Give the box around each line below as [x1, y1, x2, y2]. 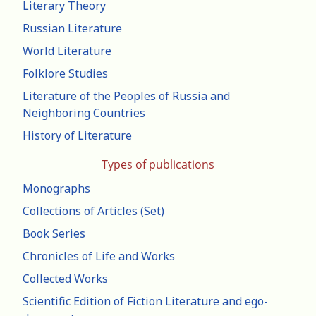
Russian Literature [23, 20, 122, 37]
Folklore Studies [23, 66, 108, 82]
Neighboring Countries [23, 105, 145, 121]
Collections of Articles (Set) [23, 203, 164, 219]
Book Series [23, 226, 85, 242]
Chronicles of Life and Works [23, 248, 175, 265]
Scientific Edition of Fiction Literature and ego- [23, 293, 268, 310]
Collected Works [23, 271, 108, 287]
